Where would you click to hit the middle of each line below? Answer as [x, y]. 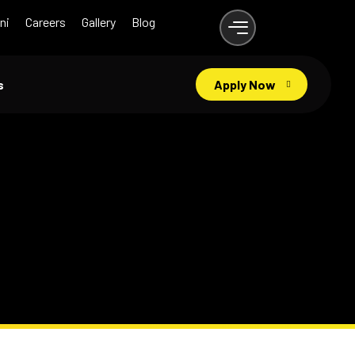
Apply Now [245, 84]
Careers [46, 22]
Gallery [99, 22]
